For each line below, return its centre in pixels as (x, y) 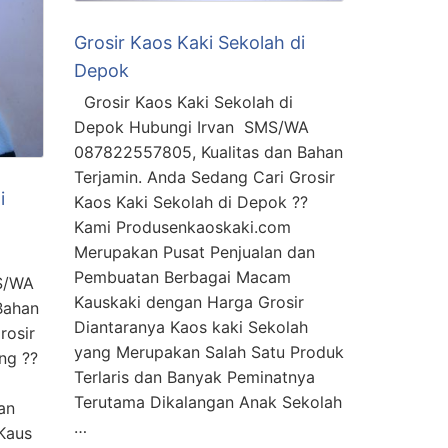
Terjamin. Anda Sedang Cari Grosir (204, 176)
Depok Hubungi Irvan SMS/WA (191, 126)
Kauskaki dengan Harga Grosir (189, 301)
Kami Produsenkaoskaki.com (182, 226)
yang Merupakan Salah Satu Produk (209, 351)
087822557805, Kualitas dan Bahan (208, 151)
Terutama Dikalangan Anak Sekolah (208, 401)
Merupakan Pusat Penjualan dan (194, 251)
